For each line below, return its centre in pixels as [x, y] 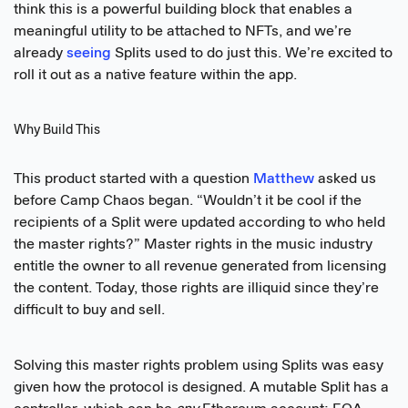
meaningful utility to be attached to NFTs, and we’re [183, 32]
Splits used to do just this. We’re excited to [252, 54]
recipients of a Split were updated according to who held [199, 223]
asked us [345, 179]
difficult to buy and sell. [89, 310]
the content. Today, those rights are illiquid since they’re [196, 288]
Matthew [284, 179]
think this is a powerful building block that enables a [183, 10]
